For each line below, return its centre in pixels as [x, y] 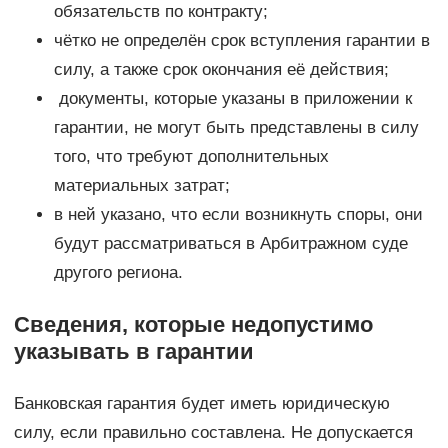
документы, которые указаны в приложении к [232, 99]
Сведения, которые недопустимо [193, 325]
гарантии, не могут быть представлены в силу [236, 128]
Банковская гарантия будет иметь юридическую [201, 404]
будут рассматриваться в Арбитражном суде [230, 244]
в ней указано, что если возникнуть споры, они [238, 215]
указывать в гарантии [133, 352]
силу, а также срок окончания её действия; [221, 70]
